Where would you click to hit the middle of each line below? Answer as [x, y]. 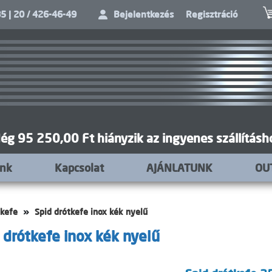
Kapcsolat [79, 168]
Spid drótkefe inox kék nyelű [91, 212]
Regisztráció [212, 14]
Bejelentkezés [143, 14]
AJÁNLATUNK [179, 168]
